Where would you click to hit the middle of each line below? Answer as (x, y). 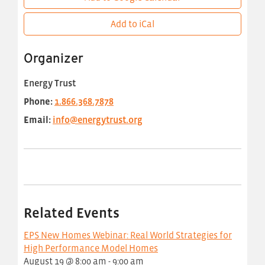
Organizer (54, 58)
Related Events (72, 213)
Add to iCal (132, 23)
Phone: (38, 101)
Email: (37, 119)
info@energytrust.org (98, 119)
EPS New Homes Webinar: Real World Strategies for (128, 235)
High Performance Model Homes (91, 248)
